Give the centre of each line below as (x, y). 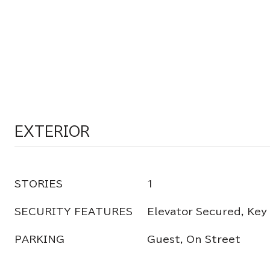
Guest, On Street (194, 239)
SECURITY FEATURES (74, 212)
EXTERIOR (52, 131)
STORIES (39, 184)
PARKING (39, 239)
